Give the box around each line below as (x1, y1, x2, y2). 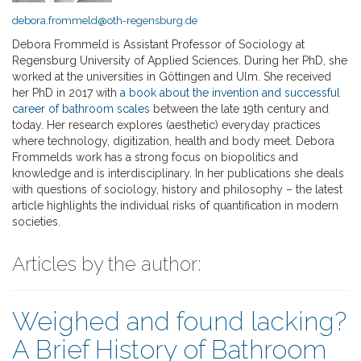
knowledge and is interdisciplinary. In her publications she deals (12, 166, 344, 180)
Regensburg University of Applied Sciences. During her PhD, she (12, 53, 347, 67)
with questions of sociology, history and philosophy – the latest (12, 182, 342, 196)
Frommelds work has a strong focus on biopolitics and (12, 150, 298, 164)
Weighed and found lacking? (12, 305, 346, 336)
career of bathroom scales (12, 102, 150, 115)
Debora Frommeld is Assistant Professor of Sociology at (12, 37, 305, 51)
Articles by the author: (12, 251, 201, 276)
